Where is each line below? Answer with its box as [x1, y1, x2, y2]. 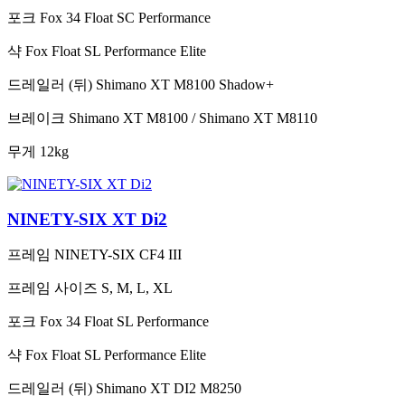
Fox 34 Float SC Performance [40, 9, 211, 25]
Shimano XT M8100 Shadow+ [96, 76, 274, 92]
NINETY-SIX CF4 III [54, 247, 182, 263]
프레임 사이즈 [7, 280, 98, 297]
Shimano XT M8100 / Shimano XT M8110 [69, 109, 317, 126]
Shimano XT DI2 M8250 [96, 381, 241, 397]
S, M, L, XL [101, 280, 173, 297]
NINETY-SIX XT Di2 [7, 209, 167, 229]
